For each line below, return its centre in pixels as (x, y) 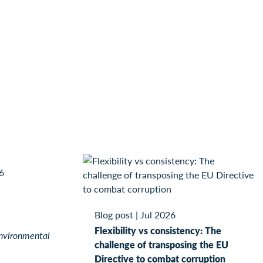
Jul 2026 (158, 214)
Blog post (114, 214)
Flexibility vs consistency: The (158, 230)
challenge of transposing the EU (161, 244)
